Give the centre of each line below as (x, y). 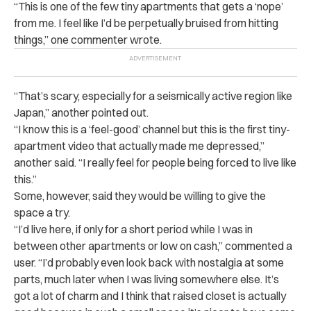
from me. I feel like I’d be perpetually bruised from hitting (146, 23)
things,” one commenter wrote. (88, 39)
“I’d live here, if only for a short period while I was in (133, 229)
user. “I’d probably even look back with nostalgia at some (149, 262)
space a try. (42, 212)
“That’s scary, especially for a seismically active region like (153, 95)
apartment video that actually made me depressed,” (139, 145)
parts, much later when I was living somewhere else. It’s (146, 279)
